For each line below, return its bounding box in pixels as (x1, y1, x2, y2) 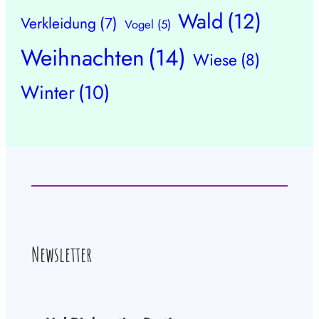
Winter (21, 78, 75, 106)
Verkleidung (21, 11, 97, 34)
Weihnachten (21, 41, 145, 74)
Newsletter (31, 241, 92, 268)
